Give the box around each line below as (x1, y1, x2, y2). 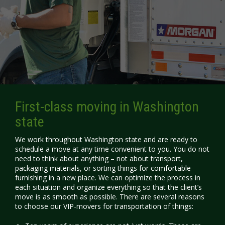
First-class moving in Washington (15, 98, 199, 115)
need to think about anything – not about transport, (15, 154, 183, 163)
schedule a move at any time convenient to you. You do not (15, 144, 209, 154)
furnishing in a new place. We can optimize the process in (15, 173, 200, 182)
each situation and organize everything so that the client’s (15, 182, 202, 192)
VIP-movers (63, 201, 103, 211)
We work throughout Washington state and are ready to (15, 135, 197, 144)
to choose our (15, 201, 63, 211)
